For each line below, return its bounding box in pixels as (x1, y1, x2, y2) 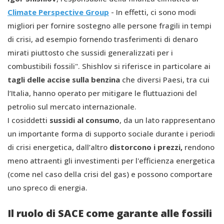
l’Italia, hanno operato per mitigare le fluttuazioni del (7, 87, 197, 98)
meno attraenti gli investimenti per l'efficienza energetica (7, 155, 215, 165)
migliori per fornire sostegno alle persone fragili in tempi (7, 20, 211, 30)
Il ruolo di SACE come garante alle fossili (7, 206, 212, 220)
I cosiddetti (7, 114, 49, 125)
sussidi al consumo (49, 114, 119, 125)
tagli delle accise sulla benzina (7, 74, 120, 84)
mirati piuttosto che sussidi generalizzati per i (7, 47, 173, 57)
